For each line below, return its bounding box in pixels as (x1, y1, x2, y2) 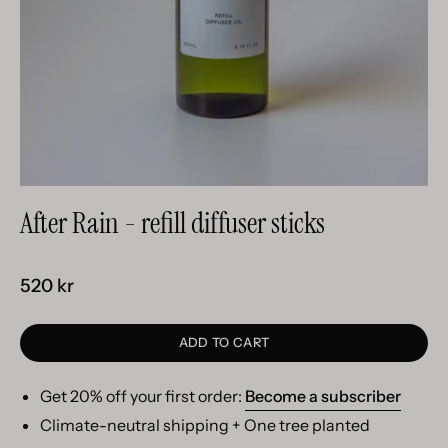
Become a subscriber (245, 386, 401, 407)
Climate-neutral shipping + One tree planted (40, 415, 370, 436)
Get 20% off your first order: (40, 386, 245, 407)
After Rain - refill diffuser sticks (20, 203, 325, 242)
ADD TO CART (178, 335, 270, 351)
